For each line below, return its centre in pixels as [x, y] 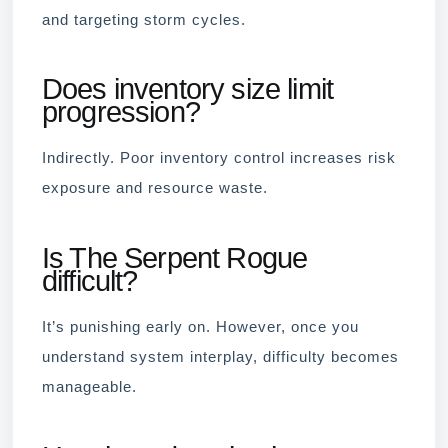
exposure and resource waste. [155, 188]
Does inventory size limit [188, 89]
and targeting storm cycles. [144, 19]
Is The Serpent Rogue [175, 258]
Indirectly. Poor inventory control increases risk [219, 158]
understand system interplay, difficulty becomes [220, 356]
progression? [121, 112]
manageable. [89, 386]
